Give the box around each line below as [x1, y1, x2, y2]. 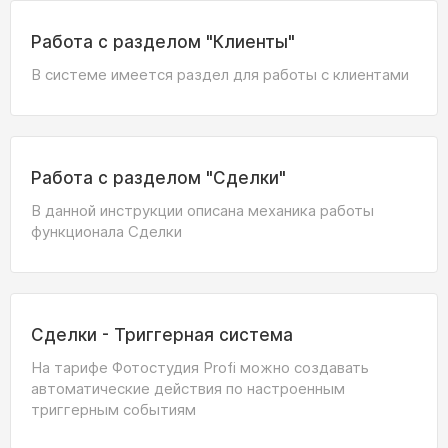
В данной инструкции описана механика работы [31, 201, 374, 220]
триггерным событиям [31, 400, 196, 419]
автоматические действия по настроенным [31, 379, 345, 398]
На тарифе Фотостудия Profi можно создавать [31, 358, 369, 377]
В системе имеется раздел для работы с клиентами [31, 65, 409, 84]
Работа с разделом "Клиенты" [31, 32, 295, 52]
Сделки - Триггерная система [31, 325, 293, 345]
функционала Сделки [31, 222, 182, 241]
